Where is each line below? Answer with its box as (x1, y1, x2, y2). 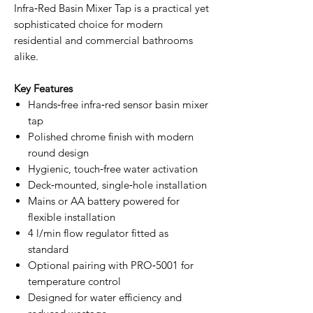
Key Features (14, 81, 73, 95)
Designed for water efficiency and (28, 290, 182, 304)
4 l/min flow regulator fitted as (28, 226, 168, 240)
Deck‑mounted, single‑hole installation (28, 177, 207, 191)
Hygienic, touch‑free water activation (28, 161, 198, 175)
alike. (14, 49, 38, 63)
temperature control (28, 274, 121, 288)
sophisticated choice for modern (14, 17, 163, 31)
